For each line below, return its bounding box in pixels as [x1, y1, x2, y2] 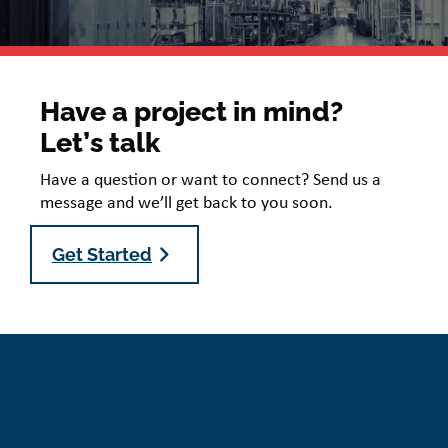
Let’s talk [40, 127, 160, 159]
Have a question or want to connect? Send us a [40, 170, 381, 190]
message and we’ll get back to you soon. [40, 193, 333, 213]
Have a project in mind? [40, 96, 343, 128]
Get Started [52, 243, 152, 265]
